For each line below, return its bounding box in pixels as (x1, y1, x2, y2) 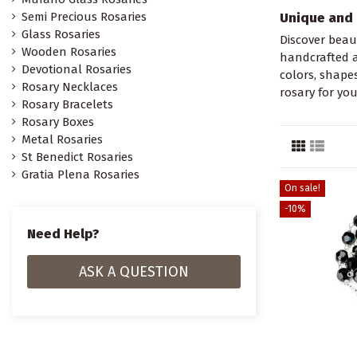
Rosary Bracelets (22, 96, 113, 112)
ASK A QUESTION (79, 263, 189, 281)
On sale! (284, 182, 320, 194)
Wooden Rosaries (22, 44, 116, 59)
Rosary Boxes (22, 114, 94, 129)
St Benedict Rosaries (22, 149, 133, 164)
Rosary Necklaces (22, 79, 118, 94)
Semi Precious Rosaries (22, 9, 147, 24)
